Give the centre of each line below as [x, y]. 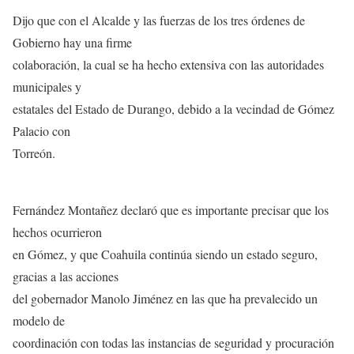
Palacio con [41, 131]
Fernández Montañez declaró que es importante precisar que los [171, 210]
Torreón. [34, 153]
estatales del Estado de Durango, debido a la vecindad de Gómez [173, 109]
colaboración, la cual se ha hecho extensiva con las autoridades [168, 65]
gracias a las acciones [66, 277]
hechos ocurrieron [57, 232]
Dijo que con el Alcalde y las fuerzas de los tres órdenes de [159, 21]
